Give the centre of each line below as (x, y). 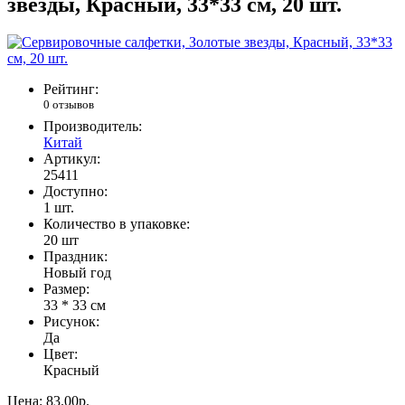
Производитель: (93, 126)
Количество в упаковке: (117, 223)
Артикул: (72, 158)
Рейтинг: (71, 89)
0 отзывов (69, 105)
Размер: (66, 288)
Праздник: (75, 256)
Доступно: (75, 191)
